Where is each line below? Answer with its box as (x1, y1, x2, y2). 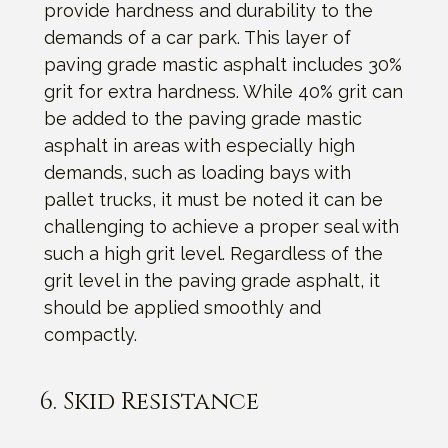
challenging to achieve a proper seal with (44, 215, 399, 237)
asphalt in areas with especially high (44, 134, 355, 156)
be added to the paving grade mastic (44, 107, 362, 129)
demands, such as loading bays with (44, 161, 351, 183)
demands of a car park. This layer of (44, 26, 351, 48)
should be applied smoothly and (44, 296, 321, 318)
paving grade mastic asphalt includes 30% (44, 53, 402, 75)
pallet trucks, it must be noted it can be (44, 188, 383, 210)
